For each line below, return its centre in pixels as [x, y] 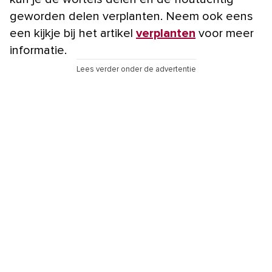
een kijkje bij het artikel [73, 34]
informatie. [38, 51]
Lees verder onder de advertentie [136, 70]
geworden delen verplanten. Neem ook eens [131, 17]
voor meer [225, 34]
